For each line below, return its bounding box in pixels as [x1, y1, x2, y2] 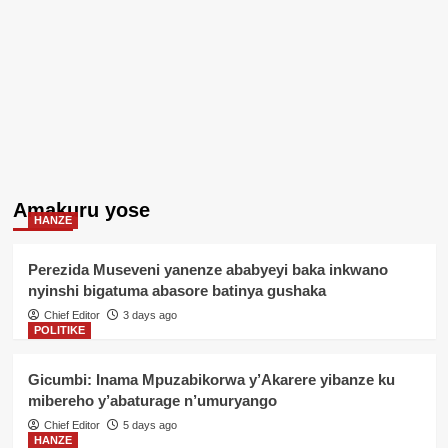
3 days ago [122, 309, 177, 322]
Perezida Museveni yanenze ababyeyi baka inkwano [27, 261, 388, 279]
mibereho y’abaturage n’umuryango [27, 392, 277, 410]
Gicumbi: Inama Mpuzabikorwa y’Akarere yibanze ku [27, 371, 395, 389]
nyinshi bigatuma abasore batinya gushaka [27, 282, 326, 300]
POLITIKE [33, 324, 85, 337]
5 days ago [122, 419, 177, 432]
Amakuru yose [12, 199, 150, 222]
